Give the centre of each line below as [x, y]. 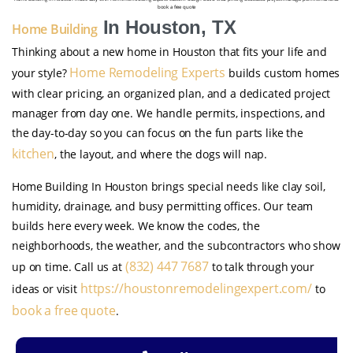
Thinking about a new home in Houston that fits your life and [169, 51]
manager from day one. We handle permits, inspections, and [169, 113]
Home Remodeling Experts [148, 72]
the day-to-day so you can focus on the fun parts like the [158, 132]
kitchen [33, 153]
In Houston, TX [167, 27]
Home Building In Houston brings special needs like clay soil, [169, 186]
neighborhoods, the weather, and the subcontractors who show [176, 245]
